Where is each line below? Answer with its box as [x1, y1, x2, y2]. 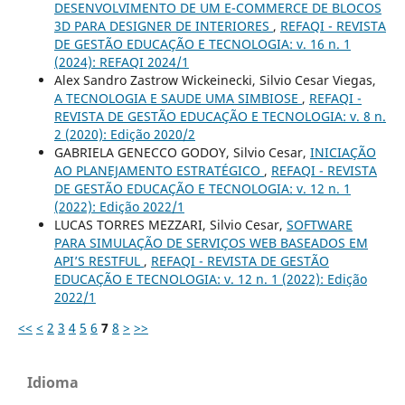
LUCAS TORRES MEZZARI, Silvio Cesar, [53, 216, 287, 234]
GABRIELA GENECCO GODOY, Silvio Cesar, [53, 144, 310, 162]
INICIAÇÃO [309, 144, 376, 162]
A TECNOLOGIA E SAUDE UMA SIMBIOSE [53, 89, 302, 108]
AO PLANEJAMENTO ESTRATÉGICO [53, 162, 264, 180]
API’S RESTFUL [53, 252, 144, 270]
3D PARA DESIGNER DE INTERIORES [53, 17, 273, 35]
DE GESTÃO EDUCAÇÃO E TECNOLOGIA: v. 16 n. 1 [53, 35, 351, 53]
